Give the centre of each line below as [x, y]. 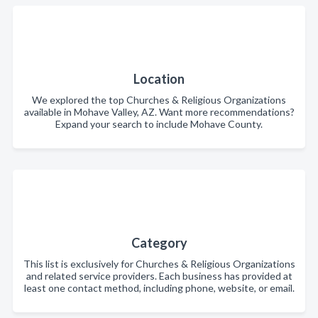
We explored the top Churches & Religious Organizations [159, 100]
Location [159, 79]
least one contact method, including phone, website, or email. [159, 288]
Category [159, 243]
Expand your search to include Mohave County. [159, 124]
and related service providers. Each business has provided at [159, 276]
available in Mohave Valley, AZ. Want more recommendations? [159, 112]
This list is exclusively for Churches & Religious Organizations [159, 264]
